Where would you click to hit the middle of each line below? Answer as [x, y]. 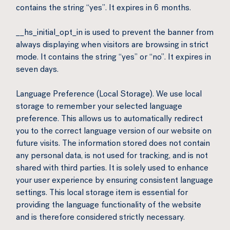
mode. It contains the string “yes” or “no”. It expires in [113, 58]
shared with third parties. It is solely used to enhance [112, 169]
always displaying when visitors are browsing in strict [112, 46]
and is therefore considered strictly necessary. [100, 218]
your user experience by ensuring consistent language [114, 181]
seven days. [37, 70]
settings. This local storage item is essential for [102, 194]
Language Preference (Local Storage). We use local [109, 95]
